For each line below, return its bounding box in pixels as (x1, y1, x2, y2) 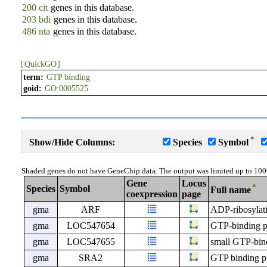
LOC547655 (66, 237, 115, 247)
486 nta (21, 26, 50, 36)
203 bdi (21, 14, 51, 24)
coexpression (126, 189, 178, 200)
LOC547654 (66, 221, 115, 231)
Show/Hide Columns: (29, 137, 115, 148)
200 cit (21, 2, 48, 13)
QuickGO (24, 60, 57, 69)
